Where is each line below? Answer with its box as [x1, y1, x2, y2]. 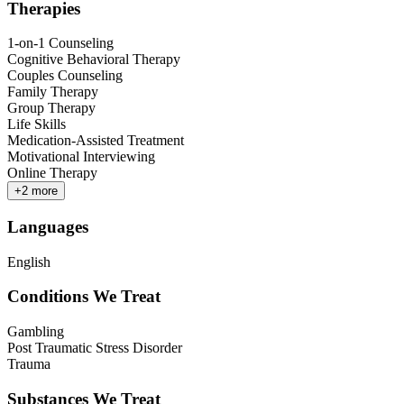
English [7, 253, 50, 270]
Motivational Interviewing [7, 149, 155, 165]
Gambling [7, 324, 64, 340]
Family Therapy [7, 84, 98, 100]
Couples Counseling [7, 68, 123, 84]
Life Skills [7, 116, 66, 133]
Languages [7, 216, 88, 236]
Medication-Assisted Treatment [7, 133, 184, 149]
